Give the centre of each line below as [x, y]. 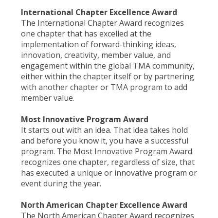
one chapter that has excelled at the [86, 34]
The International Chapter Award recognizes [102, 23]
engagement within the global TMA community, [108, 66]
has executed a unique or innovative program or [109, 173]
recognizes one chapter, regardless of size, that [108, 162]
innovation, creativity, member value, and [96, 55]
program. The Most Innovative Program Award [106, 152]
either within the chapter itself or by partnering [107, 77]
